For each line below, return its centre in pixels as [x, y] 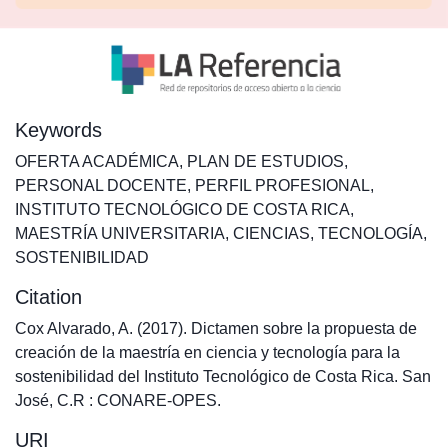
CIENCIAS [271, 233]
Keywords [58, 130]
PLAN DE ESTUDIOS [265, 161]
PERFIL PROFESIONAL [282, 185]
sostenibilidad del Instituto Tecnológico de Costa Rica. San [223, 376]
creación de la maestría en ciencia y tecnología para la [207, 352]
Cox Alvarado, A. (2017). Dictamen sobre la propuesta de [216, 328]
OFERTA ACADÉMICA [97, 161]
